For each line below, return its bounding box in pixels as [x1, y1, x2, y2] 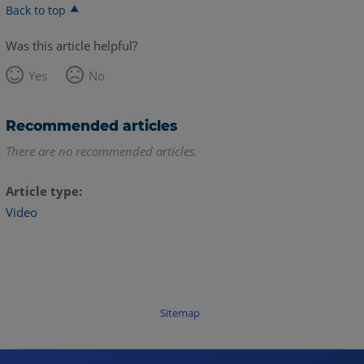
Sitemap [159, 305, 200, 320]
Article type [5, 183, 79, 200]
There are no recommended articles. [5, 143, 197, 160]
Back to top [5, 2, 66, 18]
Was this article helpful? [5, 37, 137, 54]
